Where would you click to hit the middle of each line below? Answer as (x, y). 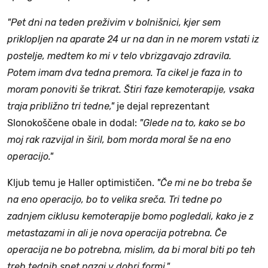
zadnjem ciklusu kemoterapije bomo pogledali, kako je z (130, 216)
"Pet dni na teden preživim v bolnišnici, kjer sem (114, 22)
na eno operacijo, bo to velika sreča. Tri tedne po (115, 199)
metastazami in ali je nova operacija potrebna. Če (117, 233)
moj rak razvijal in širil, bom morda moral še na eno (119, 139)
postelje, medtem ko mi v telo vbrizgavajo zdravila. (119, 56)
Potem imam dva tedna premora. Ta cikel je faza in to (125, 72)
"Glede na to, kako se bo (192, 123)
